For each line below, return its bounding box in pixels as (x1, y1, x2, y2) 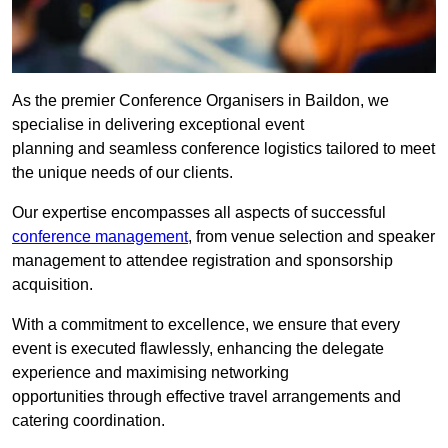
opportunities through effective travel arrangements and (12, 388, 401, 406)
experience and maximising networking (12, 364, 289, 382)
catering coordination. (12, 412, 165, 430)
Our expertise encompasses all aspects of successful (12, 204, 386, 222)
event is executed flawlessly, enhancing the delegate (12, 340, 384, 358)
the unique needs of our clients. (12, 164, 233, 182)
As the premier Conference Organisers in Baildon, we (12, 92, 389, 110)
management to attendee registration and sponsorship (12, 252, 393, 270)
